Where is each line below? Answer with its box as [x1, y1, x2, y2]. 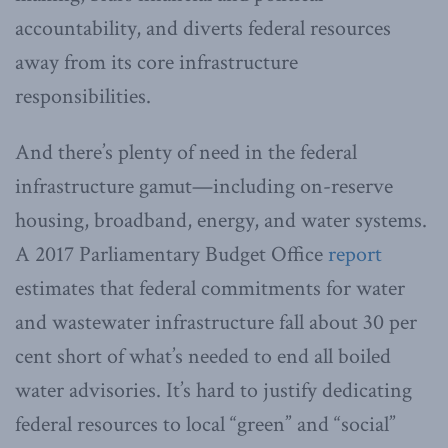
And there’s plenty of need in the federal [15, 137, 357, 167]
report [328, 239, 382, 269]
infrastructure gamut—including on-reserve [15, 171, 393, 201]
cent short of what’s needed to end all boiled [15, 341, 391, 371]
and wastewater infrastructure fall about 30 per [15, 307, 417, 337]
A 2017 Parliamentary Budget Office [15, 239, 328, 269]
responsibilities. [15, 81, 151, 111]
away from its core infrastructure [15, 47, 298, 77]
